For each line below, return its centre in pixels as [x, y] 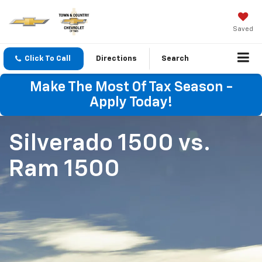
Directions [116, 59]
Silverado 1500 [94, 144]
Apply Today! [131, 103]
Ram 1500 [64, 170]
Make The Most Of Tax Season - [131, 87]
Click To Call [48, 59]
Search [175, 59]
